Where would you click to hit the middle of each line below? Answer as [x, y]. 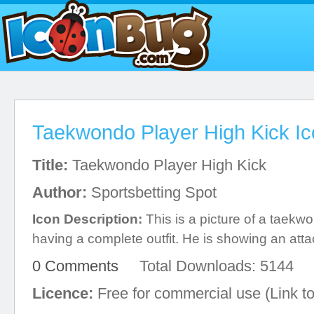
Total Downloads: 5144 [206, 266]
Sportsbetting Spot [152, 192]
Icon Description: [87, 219]
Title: [50, 165]
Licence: [63, 293]
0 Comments [75, 266]
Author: [60, 192]
